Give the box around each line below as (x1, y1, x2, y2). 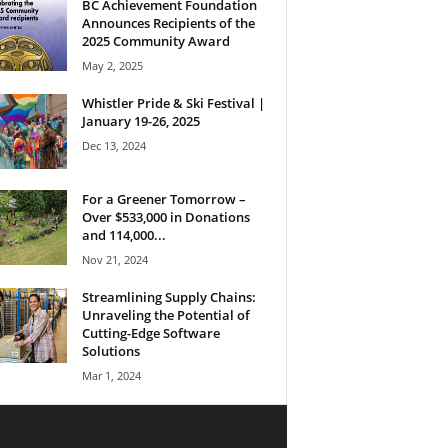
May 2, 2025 (81, 57, 143, 73)
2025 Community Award (81, 31, 230, 50)
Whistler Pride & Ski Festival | (81, 93, 265, 112)
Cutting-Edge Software (81, 323, 220, 342)
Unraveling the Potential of (81, 305, 250, 324)
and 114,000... (81, 225, 166, 244)
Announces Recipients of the (81, 13, 255, 32)
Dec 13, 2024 (81, 137, 146, 153)
